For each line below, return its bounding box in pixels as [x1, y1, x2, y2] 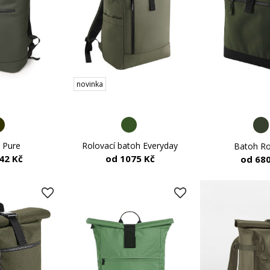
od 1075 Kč [105, 152, 155, 165]
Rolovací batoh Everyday [82, 140, 178, 152]
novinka [77, 78, 104, 89]
